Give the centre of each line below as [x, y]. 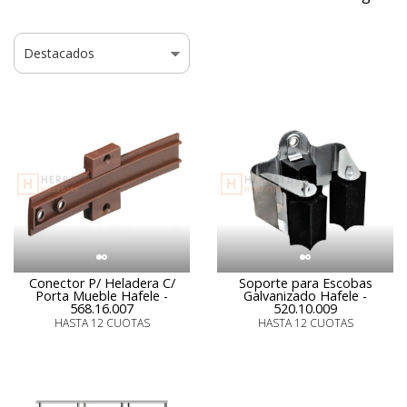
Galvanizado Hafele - [305, 296]
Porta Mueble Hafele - [102, 296]
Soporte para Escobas [305, 283]
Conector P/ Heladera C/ [102, 283]
